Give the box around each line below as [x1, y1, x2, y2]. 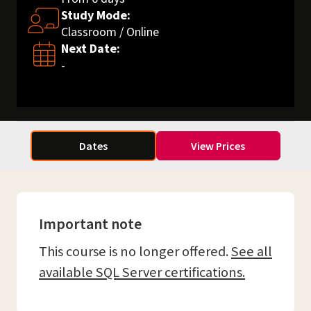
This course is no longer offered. [39, 242, 231, 260]
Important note [39, 214, 142, 233]
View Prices [191, 139, 246, 153]
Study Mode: [61, 7, 131, 23]
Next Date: [61, 40, 120, 56]
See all [231, 242, 272, 260]
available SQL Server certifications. [39, 263, 245, 281]
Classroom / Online [61, 24, 159, 40]
